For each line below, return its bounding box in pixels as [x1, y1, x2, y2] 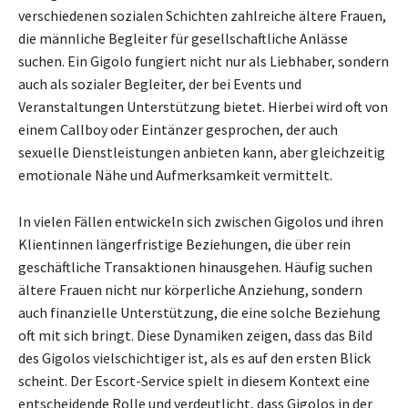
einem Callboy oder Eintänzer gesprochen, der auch [18, 119, 338, 138]
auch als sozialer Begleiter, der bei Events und [18, 74, 301, 93]
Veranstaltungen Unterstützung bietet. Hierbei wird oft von [18, 97, 388, 116]
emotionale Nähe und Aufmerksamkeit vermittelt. [18, 165, 332, 184]
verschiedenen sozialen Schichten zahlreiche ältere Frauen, [18, 5, 386, 25]
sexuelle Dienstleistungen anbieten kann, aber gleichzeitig [18, 142, 385, 161]
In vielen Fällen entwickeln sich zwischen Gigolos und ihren [18, 211, 383, 230]
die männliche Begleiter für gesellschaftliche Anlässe [18, 28, 348, 47]
